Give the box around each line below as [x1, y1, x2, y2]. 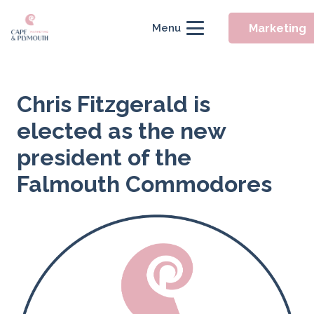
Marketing [249, 21, 307, 35]
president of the [17, 144, 191, 170]
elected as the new [17, 118, 226, 144]
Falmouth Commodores [17, 171, 272, 197]
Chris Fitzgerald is [17, 91, 210, 117]
